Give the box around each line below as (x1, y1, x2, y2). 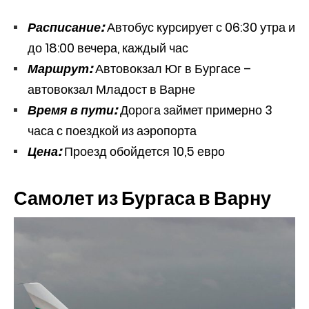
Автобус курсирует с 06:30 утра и (104, 19, 295, 37)
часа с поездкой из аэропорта (28, 122, 197, 140)
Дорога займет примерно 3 (120, 101, 272, 119)
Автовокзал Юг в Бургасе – (95, 60, 251, 78)
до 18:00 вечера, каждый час (28, 39, 188, 57)
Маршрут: (28, 60, 95, 78)
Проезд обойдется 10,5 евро (64, 143, 225, 161)
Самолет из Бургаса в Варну (14, 186, 271, 212)
